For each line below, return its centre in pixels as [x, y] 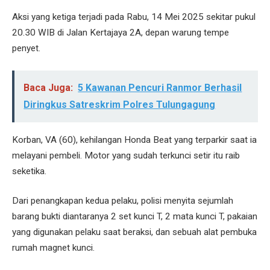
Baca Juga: [49, 88]
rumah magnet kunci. [53, 248]
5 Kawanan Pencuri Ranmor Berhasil [160, 88]
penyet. [26, 49]
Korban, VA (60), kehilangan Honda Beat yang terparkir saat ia [134, 140]
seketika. [29, 171]
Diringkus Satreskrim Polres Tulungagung [120, 105]
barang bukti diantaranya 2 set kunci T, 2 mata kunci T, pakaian [135, 217]
